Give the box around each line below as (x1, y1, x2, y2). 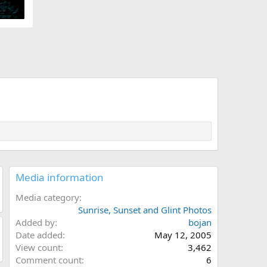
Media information (15, 170, 104, 185)
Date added (15, 229, 63, 241)
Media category (15, 191, 79, 204)
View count (15, 241, 61, 254)
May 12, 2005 (154, 229, 212, 241)
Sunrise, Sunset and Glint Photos (78, 204, 212, 216)
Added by (15, 216, 55, 229)
